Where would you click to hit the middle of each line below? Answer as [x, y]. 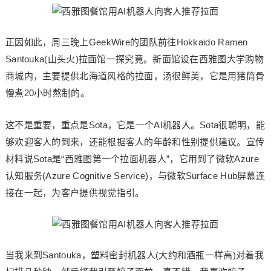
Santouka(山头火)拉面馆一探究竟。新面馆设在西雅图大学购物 [134, 59]
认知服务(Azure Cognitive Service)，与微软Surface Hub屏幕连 [135, 176]
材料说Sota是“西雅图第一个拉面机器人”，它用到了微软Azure [132, 159]
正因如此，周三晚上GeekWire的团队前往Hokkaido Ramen [126, 42]
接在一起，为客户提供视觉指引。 [75, 193]
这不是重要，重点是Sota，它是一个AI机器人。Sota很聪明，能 [135, 125]
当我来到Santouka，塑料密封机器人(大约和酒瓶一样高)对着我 [134, 255]
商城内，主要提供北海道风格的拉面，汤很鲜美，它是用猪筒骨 [135, 76]
